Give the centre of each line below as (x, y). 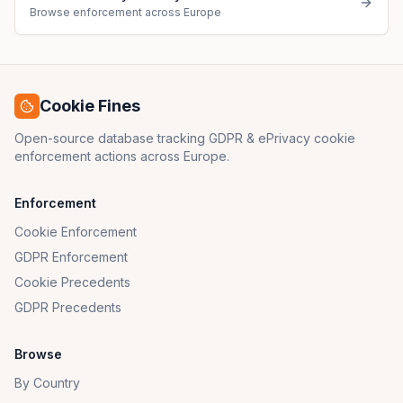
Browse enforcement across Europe (125, 12)
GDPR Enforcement (71, 257)
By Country (47, 383)
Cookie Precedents (72, 282)
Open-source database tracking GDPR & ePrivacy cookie (185, 138)
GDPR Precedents (68, 307)
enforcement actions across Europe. (122, 156)
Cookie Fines (90, 106)
